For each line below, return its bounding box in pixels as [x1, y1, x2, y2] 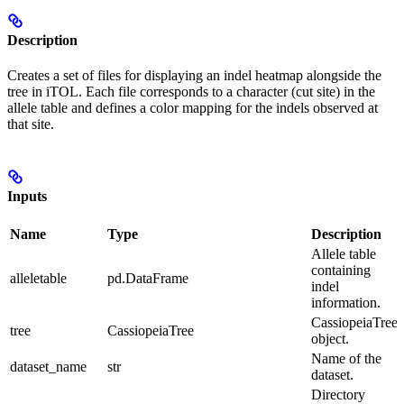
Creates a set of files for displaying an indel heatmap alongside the [7, 68, 381, 84]
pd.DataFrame [107, 270, 188, 286]
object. [311, 330, 349, 346]
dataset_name [10, 358, 87, 374]
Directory [311, 386, 365, 402]
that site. [7, 116, 54, 133]
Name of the [311, 350, 381, 366]
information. [311, 294, 381, 310]
